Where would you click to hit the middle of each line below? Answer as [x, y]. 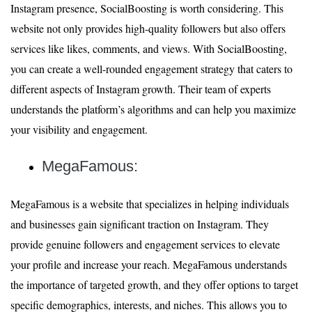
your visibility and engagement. [79, 129]
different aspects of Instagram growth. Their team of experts [141, 89]
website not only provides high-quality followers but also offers [148, 28]
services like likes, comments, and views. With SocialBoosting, [149, 48]
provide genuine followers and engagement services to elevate [145, 244]
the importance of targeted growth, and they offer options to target [154, 284]
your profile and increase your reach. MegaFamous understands [149, 264]
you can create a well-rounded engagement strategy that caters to [151, 69]
